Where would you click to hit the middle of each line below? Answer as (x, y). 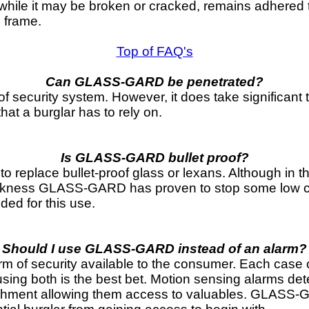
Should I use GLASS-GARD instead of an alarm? (154, 248)
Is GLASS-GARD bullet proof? (154, 157)
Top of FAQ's (154, 51)
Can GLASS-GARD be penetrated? (154, 81)
